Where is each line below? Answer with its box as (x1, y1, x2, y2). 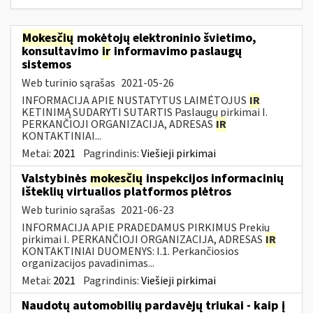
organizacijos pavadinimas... (22, 255, 154, 271)
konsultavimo (22, 42, 101, 60)
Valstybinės (22, 169, 89, 187)
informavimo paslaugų (111, 42, 242, 60)
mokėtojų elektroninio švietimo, (74, 29, 256, 47)
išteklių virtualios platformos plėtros (22, 182, 231, 201)
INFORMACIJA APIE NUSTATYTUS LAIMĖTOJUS (22, 92, 249, 108)
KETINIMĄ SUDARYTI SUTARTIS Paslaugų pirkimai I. (22, 104, 268, 120)
